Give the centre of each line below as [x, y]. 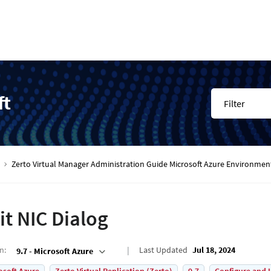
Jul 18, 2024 [214, 250]
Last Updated [163, 250]
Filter [235, 103]
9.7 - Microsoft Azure [55, 251]
